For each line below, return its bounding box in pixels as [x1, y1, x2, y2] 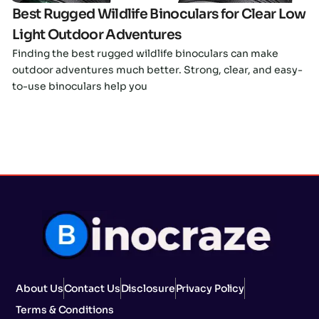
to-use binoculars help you [12, 80, 147, 93]
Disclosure [120, 282, 175, 296]
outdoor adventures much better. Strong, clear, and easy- [12, 63, 303, 77]
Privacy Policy [175, 282, 245, 296]
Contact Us [63, 282, 120, 296]
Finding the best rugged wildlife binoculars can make [12, 47, 278, 61]
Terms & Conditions [16, 303, 114, 317]
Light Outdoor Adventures [12, 26, 182, 44]
